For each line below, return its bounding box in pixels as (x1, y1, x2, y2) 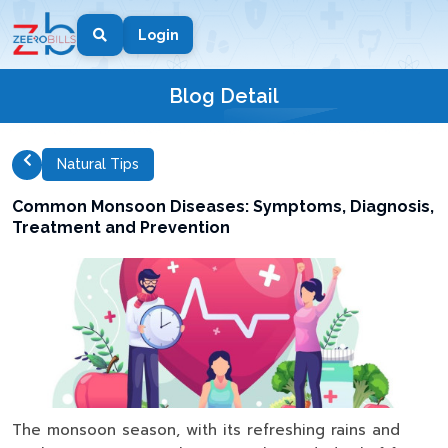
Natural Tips (57, 156, 139, 172)
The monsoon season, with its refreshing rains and (12, 419, 400, 441)
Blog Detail (169, 84, 279, 108)
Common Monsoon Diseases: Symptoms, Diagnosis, (12, 197, 434, 216)
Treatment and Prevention (12, 218, 230, 237)
